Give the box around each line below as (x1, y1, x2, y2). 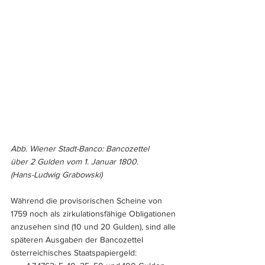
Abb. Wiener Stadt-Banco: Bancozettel (11, 144, 151, 154)
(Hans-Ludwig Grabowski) (11, 170, 102, 180)
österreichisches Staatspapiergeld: (11, 248, 137, 258)
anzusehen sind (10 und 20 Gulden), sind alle (11, 222, 178, 232)
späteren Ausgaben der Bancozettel (11, 235, 146, 245)
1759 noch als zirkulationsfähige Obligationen (11, 209, 178, 219)
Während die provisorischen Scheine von (11, 196, 164, 206)
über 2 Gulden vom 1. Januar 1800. (11, 157, 138, 167)
